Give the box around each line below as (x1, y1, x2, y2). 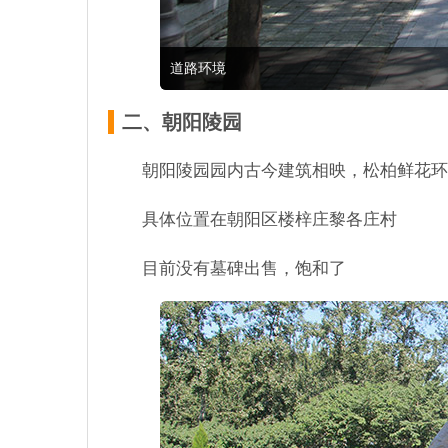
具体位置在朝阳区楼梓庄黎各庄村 (142, 210, 397, 229)
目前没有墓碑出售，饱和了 (142, 259, 346, 278)
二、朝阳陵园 (122, 111, 242, 133)
